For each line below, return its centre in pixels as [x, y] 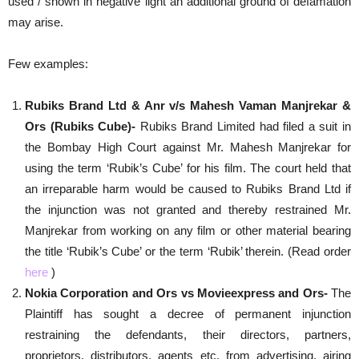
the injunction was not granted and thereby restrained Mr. [188, 210]
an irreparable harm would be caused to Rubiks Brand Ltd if [188, 189]
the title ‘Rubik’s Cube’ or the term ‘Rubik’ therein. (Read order [188, 251]
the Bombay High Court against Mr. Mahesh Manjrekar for [188, 147]
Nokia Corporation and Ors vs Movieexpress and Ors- [178, 293]
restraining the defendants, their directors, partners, [188, 335]
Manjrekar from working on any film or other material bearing [188, 230]
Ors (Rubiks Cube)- [83, 126]
